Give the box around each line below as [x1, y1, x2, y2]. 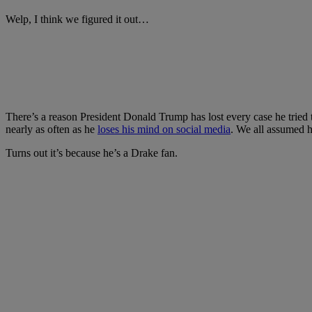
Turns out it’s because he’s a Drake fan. [6, 147, 178, 159]
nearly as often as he [6, 123, 97, 136]
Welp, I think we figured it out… [6, 13, 149, 26]
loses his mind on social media [97, 123, 231, 136]
